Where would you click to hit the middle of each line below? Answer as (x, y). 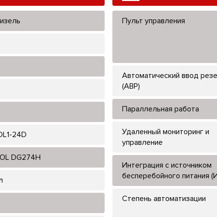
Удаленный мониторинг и (166, 132)
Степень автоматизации (164, 198)
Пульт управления (154, 21)
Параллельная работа (161, 109)
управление (142, 142)
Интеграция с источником (167, 165)
